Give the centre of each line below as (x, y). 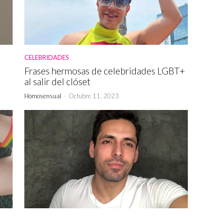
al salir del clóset (57, 82)
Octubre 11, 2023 (94, 96)
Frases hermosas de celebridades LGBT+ (105, 71)
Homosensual (43, 96)
